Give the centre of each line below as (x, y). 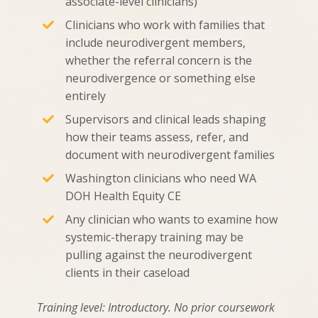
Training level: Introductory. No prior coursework (156, 308)
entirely (86, 96)
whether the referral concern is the (159, 61)
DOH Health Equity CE (123, 196)
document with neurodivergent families (170, 155)
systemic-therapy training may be (154, 237)
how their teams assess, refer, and (157, 137)
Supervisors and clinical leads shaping (166, 120)
